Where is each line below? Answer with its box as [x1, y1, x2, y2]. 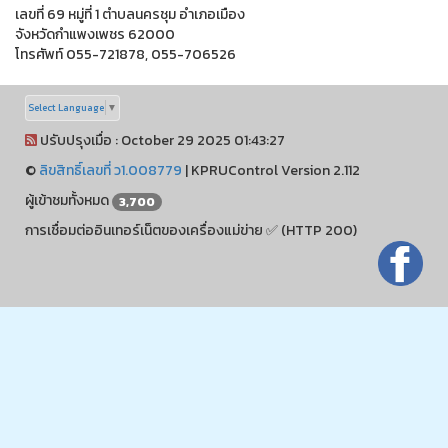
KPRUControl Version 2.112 [191, 160, 360, 182]
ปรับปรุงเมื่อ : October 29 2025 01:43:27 [37, 130, 285, 152]
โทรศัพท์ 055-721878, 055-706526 [15, 43, 236, 65]
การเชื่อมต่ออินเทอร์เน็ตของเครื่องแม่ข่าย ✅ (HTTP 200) [25, 220, 357, 242]
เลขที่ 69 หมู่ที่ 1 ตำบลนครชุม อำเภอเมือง [15, 3, 245, 25]
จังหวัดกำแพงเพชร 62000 [15, 23, 175, 45]
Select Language [28, 100, 104, 116]
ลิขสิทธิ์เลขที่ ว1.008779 [39, 160, 182, 182]
